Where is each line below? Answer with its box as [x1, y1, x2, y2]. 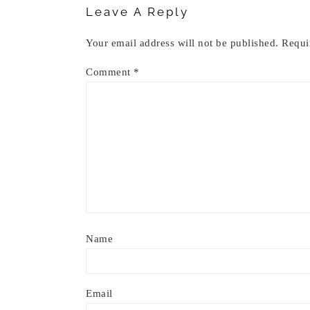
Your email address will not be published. [86, 37, 279, 48]
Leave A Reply [86, 5, 189, 19]
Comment [86, 66, 134, 77]
